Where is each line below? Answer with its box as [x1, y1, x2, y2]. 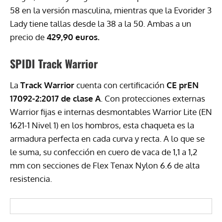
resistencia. [10, 173, 52, 184]
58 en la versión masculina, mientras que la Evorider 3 [10, 4, 212, 15]
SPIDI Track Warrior [10, 55, 98, 71]
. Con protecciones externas [101, 93, 205, 104]
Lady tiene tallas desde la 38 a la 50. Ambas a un [10, 18, 191, 29]
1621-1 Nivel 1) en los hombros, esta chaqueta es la [10, 119, 194, 130]
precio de [10, 31, 47, 42]
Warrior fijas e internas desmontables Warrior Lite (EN [10, 106, 212, 117]
